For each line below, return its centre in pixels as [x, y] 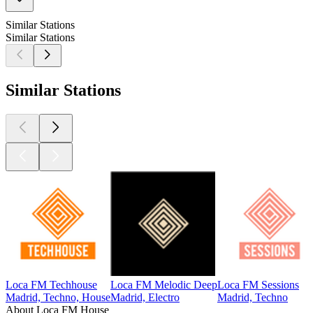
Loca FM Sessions [258, 284]
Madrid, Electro [145, 297]
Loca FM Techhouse [51, 284]
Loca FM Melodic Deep [164, 284]
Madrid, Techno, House [58, 297]
